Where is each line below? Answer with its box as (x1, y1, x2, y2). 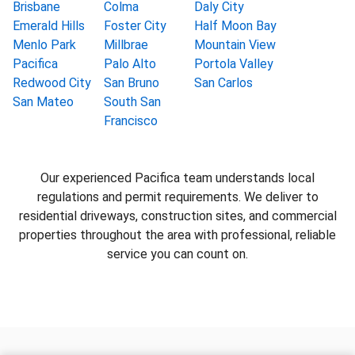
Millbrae (103, 37, 148, 52)
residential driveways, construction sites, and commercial (18, 208, 337, 223)
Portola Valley (194, 56, 274, 71)
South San (103, 94, 161, 109)
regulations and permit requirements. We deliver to (36, 189, 319, 204)
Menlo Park (13, 37, 76, 52)
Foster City (103, 18, 166, 33)
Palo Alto (103, 56, 156, 71)
